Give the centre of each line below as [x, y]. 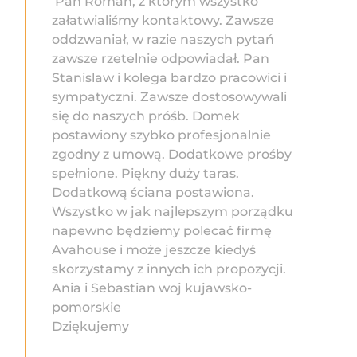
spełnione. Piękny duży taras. [145, 174]
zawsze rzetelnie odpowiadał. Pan [161, 59]
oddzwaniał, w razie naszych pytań [163, 40]
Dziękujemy [90, 327]
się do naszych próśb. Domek [146, 116]
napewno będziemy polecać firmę [162, 231]
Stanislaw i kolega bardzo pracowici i [169, 78]
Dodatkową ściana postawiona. [153, 193]
